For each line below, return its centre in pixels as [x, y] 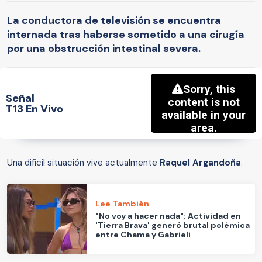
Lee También [123, 203]
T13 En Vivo [35, 108]
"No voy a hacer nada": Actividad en [168, 216]
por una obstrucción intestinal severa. [104, 48]
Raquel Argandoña [200, 163]
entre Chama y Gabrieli [143, 234]
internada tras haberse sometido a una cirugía [126, 34]
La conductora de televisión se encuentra [114, 20]
